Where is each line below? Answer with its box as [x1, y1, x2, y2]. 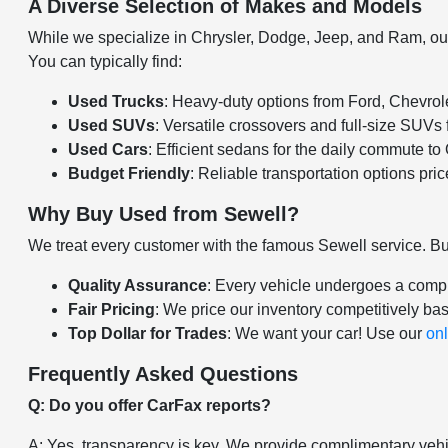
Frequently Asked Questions [28, 363, 299, 386]
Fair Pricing [68, 301, 156, 319]
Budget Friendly [68, 165, 191, 183]
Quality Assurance [68, 277, 208, 295]
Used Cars [68, 141, 149, 159]
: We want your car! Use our [227, 325, 427, 343]
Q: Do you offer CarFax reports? [28, 397, 272, 415]
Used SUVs [68, 117, 156, 135]
